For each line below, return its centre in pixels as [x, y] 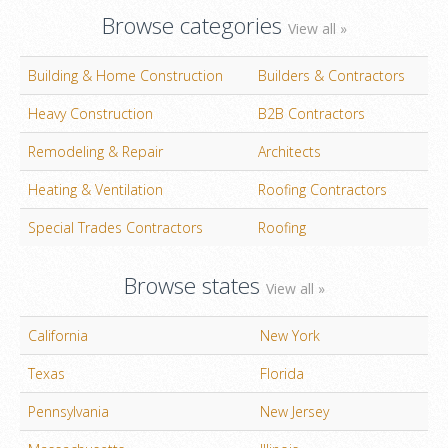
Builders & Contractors [331, 75]
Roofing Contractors [322, 189]
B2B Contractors [311, 113]
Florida [282, 373]
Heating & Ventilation [95, 189]
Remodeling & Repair [95, 151]
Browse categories [194, 25]
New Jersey [294, 411]
